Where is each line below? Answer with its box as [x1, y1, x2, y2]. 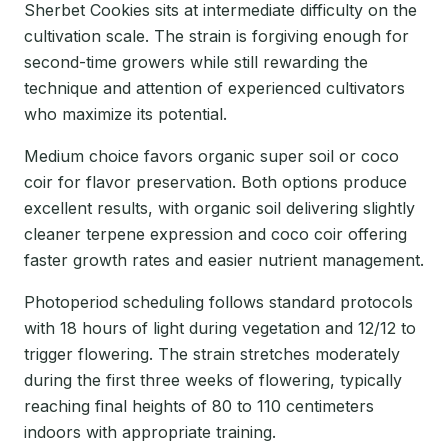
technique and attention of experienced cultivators [24, 77, 405, 98]
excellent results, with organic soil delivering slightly [24, 197, 415, 218]
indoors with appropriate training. [24, 421, 276, 442]
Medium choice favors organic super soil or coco [24, 145, 399, 166]
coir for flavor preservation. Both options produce [24, 171, 407, 192]
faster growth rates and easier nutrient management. [24, 249, 424, 270]
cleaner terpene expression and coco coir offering [24, 223, 407, 244]
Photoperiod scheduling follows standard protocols [24, 291, 413, 312]
